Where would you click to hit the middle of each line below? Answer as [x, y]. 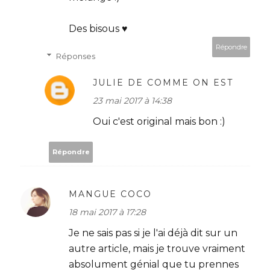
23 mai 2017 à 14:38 [132, 100]
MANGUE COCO [110, 194]
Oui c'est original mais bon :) [159, 121]
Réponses [75, 56]
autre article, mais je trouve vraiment [157, 248]
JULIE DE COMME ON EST [163, 82]
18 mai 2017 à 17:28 [107, 212]
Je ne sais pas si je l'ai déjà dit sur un [153, 233]
